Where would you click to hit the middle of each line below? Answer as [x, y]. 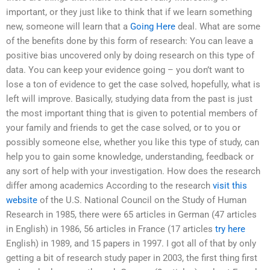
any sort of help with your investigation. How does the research [133, 171]
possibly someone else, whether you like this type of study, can [133, 143]
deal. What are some [218, 27]
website [22, 200]
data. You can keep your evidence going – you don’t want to [125, 70]
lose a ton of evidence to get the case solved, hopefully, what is [133, 85]
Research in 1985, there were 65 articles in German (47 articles [131, 215]
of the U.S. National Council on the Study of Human [142, 200]
